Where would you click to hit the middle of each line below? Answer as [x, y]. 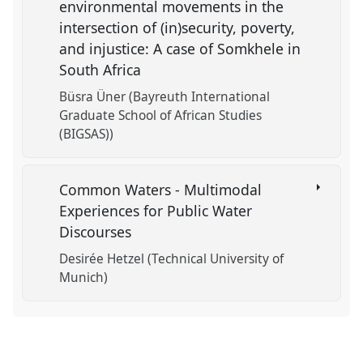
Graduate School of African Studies [161, 115]
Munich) [84, 277]
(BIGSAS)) [87, 134]
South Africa [105, 69]
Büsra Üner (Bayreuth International [165, 96]
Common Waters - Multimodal [161, 189]
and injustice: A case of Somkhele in [180, 48]
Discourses [100, 231]
